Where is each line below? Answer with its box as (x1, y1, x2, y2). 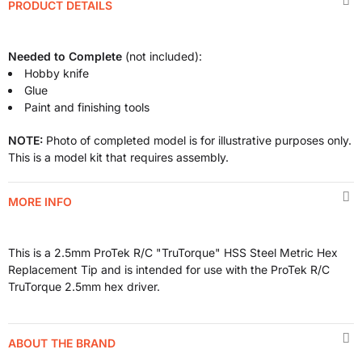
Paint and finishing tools (24, 100, 149, 114)
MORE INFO (8, 195, 72, 208)
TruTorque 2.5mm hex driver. (8, 280, 160, 293)
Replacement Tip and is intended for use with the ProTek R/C (8, 263, 330, 276)
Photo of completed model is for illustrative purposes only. (43, 133, 351, 147)
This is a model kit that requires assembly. (8, 150, 229, 164)
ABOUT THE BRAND (8, 336, 116, 350)
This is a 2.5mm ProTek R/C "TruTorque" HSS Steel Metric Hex (8, 246, 338, 259)
